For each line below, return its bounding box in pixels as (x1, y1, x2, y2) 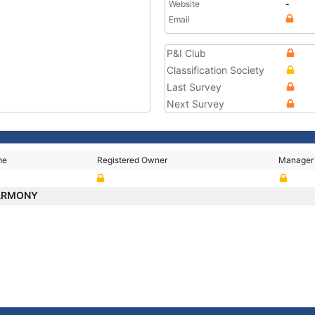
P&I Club (167, 47, 206, 59)
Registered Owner (97, 155, 168, 165)
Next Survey (167, 98, 224, 110)
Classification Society (167, 64, 264, 76)
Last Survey (167, 81, 221, 93)
